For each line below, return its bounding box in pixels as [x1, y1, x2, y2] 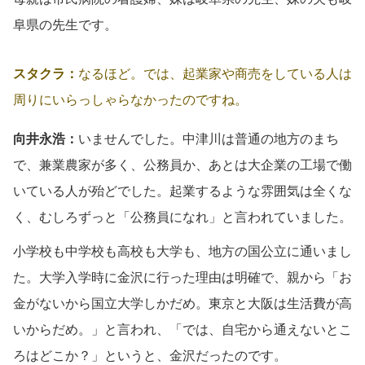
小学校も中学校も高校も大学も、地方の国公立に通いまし [13, 244, 352, 258]
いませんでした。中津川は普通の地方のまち [78, 131, 339, 146]
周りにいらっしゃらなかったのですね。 [13, 92, 248, 107]
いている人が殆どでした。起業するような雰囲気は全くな [13, 183, 352, 198]
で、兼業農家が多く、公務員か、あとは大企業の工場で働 [13, 157, 352, 172]
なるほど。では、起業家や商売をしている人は [78, 66, 352, 81]
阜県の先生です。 [13, 17, 117, 32]
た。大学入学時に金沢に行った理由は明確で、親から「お [13, 270, 352, 284]
